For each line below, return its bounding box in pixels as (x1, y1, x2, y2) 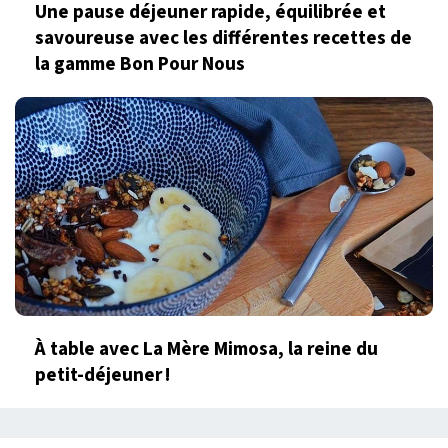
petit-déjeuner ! (35, 361, 171, 390)
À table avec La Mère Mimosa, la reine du (35, 335, 378, 364)
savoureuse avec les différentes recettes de (35, 23, 412, 52)
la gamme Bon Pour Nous (35, 49, 245, 78)
